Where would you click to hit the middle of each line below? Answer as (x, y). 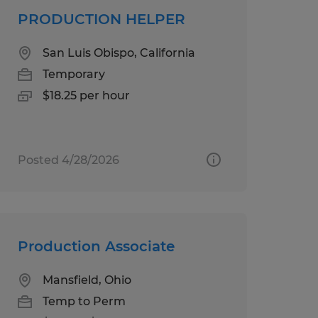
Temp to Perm (84, 301)
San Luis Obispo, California (119, 53)
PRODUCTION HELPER (101, 19)
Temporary (73, 74)
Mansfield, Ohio (87, 280)
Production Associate (96, 246)
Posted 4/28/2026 (68, 160)
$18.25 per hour (86, 95)
